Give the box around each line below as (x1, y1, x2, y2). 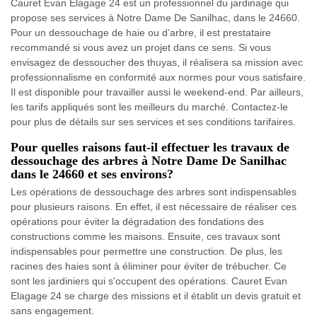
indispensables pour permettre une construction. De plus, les (11, 245, 282, 257)
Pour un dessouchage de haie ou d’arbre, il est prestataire (11, 26, 271, 38)
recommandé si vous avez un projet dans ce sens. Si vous (11, 41, 271, 53)
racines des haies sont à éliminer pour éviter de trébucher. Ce (11, 260, 287, 272)
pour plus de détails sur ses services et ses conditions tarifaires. (11, 115, 296, 127)
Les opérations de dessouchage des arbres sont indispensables (11, 185, 296, 197)
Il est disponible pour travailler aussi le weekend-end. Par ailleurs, (11, 86, 304, 98)
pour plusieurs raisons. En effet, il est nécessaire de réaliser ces (11, 200, 296, 212)
